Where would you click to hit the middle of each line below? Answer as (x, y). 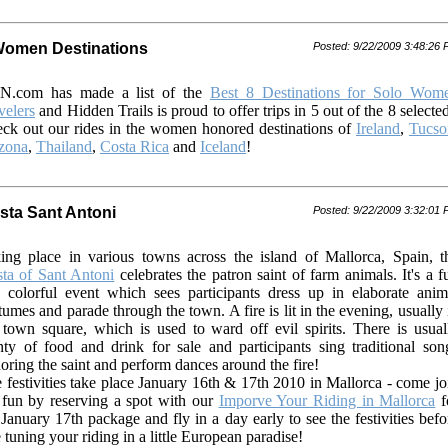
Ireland (378, 128)
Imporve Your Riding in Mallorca (327, 400)
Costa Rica (134, 146)
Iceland (223, 146)
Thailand (64, 146)
